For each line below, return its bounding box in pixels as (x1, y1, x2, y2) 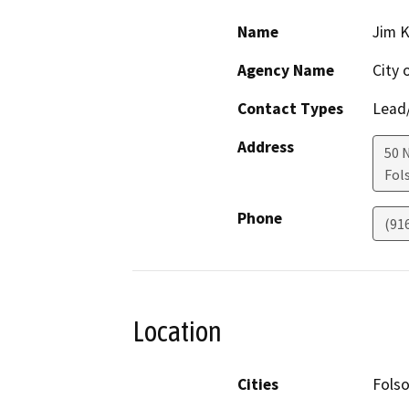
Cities (237, 374, 278, 395)
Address (237, 136, 294, 157)
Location (132, 314, 222, 348)
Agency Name (237, 59, 334, 80)
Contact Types (237, 98, 343, 119)
